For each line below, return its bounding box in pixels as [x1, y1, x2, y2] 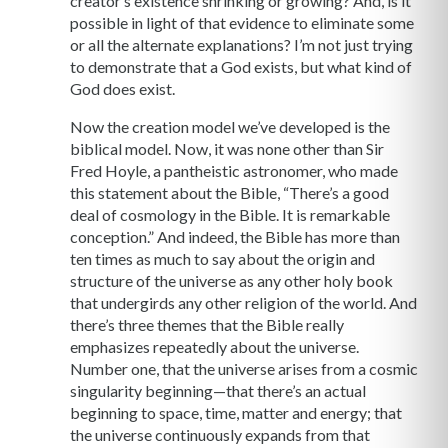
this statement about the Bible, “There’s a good [70, 182, 389, 202]
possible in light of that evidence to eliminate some [70, 12, 414, 32]
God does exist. [70, 78, 175, 98]
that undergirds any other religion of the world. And [70, 292, 417, 312]
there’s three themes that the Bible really [70, 314, 344, 334]
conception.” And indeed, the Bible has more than [70, 226, 400, 246]
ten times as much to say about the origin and [70, 248, 375, 268]
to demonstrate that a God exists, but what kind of [70, 56, 412, 76]
